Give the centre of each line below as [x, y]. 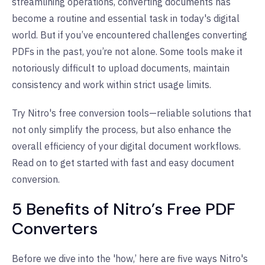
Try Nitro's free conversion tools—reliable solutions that [132, 113]
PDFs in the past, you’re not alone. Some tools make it [127, 51]
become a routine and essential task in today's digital [126, 18]
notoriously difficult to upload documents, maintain [121, 68]
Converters [55, 228]
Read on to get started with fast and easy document [123, 162]
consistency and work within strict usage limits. [112, 84]
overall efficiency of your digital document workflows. [126, 146]
